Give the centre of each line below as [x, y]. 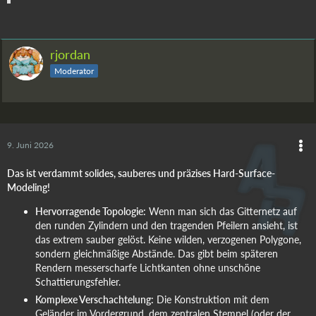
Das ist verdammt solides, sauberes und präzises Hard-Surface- [141, 173]
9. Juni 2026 [30, 145]
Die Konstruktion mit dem [212, 299]
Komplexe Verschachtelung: [95, 299]
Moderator [74, 71]
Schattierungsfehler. [78, 281]
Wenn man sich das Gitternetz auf [221, 211]
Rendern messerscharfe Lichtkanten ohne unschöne [148, 267]
